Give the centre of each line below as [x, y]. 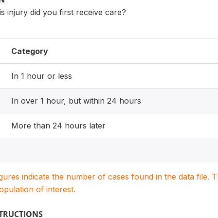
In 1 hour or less [42, 76]
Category [30, 51]
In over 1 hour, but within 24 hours [76, 101]
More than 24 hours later [58, 126]
